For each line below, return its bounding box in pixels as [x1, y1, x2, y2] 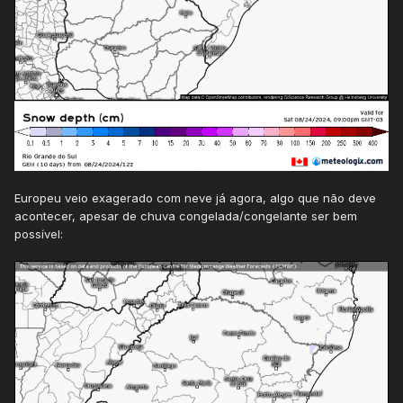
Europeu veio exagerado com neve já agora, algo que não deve [14, 191, 376, 206]
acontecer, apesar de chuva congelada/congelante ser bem [14, 209, 357, 224]
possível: [14, 227, 63, 242]
